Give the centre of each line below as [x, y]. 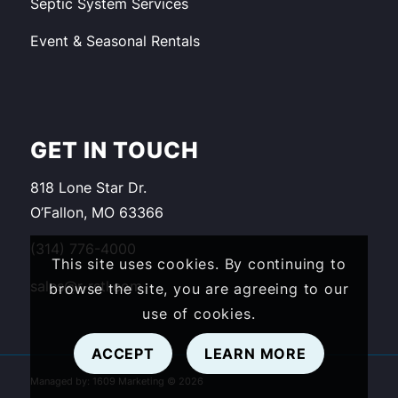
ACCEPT [123, 354]
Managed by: [61, 381]
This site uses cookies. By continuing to [199, 264]
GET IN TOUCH [114, 151]
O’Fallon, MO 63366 [96, 212]
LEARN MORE [255, 354]
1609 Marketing [129, 381]
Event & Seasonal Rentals [115, 40]
